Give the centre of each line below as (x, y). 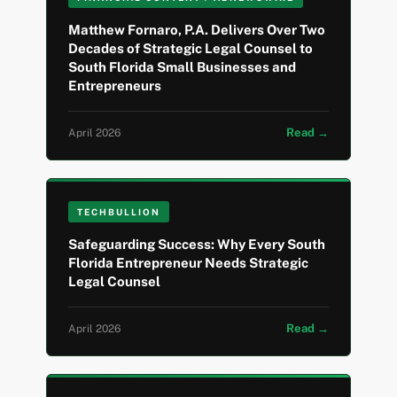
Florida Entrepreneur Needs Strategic (189, 263)
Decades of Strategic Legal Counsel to (191, 49)
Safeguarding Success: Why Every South (197, 245)
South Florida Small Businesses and (183, 67)
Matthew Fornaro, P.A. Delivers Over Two (197, 30)
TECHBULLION (119, 212)
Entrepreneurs (115, 86)
